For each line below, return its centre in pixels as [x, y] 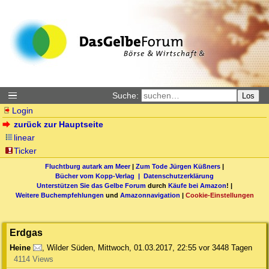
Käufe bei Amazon [197, 185]
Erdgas [26, 233]
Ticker [26, 151]
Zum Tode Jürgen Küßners [178, 166]
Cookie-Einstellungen [219, 195]
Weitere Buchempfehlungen [59, 195]
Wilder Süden [70, 248]
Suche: [125, 95]
